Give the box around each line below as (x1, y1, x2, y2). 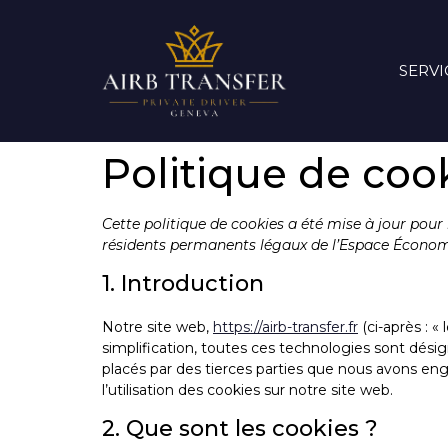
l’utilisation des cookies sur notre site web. (102, 381, 393, 400)
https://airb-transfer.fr (213, 318, 358, 337)
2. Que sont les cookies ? (102, 415, 378, 443)
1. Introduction (102, 270, 264, 298)
